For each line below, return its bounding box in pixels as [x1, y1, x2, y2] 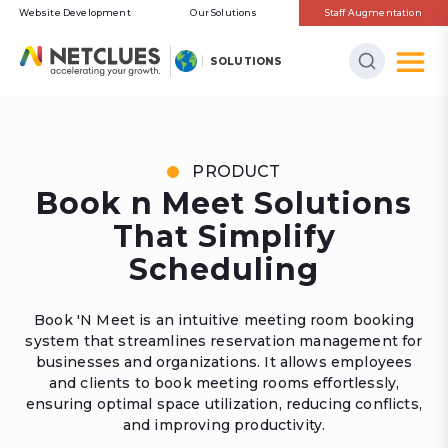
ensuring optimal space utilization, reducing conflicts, [26, 395, 422, 413]
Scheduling [129, 251, 319, 288]
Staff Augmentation [324, 7, 422, 18]
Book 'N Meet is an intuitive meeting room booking [34, 311, 414, 329]
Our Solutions [190, 7, 258, 18]
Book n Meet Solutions [36, 185, 412, 222]
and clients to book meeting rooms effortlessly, [48, 374, 400, 392]
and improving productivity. [122, 416, 326, 434]
